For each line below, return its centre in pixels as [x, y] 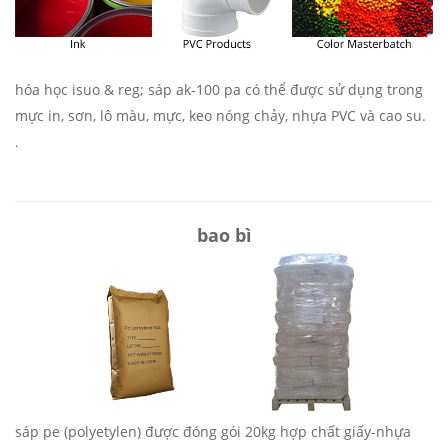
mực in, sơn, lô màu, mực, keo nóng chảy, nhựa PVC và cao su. [220, 116]
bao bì [224, 235]
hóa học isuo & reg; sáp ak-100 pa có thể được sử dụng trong [219, 90]
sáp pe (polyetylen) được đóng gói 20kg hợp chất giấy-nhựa [213, 431]
